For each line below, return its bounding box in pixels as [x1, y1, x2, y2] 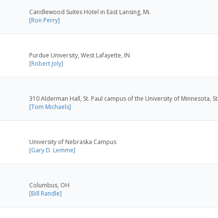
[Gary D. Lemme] [29, 145, 75, 154]
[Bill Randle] [29, 189, 62, 198]
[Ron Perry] [29, 16, 60, 24]
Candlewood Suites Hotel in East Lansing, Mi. [29, 7, 151, 16]
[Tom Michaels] [29, 102, 71, 111]
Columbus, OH [29, 181, 70, 189]
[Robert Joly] [29, 59, 63, 68]
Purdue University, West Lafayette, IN [29, 51, 130, 59]
